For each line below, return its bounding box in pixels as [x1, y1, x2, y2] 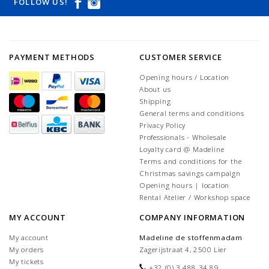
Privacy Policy [139, 121, 186, 130]
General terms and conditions [139, 109, 244, 118]
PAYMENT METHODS [9, 52, 95, 63]
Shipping [139, 97, 171, 106]
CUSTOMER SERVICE [139, 52, 222, 63]
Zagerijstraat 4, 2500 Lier [139, 245, 227, 255]
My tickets [9, 257, 44, 267]
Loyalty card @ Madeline [139, 145, 225, 154]
